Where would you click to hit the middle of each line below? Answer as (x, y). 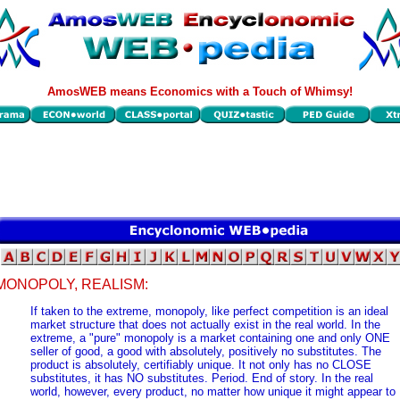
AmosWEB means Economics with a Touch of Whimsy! (200, 92)
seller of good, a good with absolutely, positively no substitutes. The (206, 352)
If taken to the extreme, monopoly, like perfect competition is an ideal (209, 312)
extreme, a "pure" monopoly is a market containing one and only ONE (210, 338)
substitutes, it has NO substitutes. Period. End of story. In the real (202, 379)
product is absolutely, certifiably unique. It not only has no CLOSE (201, 365)
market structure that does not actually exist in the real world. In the (205, 325)
